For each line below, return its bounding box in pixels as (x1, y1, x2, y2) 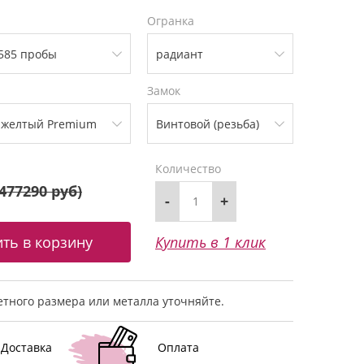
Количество (155, 160, 221, 176)
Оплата (157, 339, 199, 355)
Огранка (147, 12, 194, 28)
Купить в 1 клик (155, 232, 266, 252)
